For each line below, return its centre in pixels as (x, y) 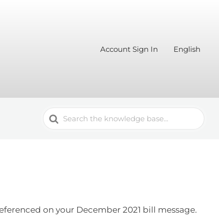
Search (58, 114)
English (187, 49)
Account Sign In (129, 49)
